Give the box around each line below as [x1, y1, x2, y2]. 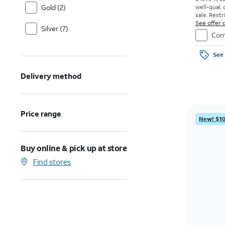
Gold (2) [41, 3, 66, 12]
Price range [21, 108, 62, 119]
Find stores [33, 157, 71, 167]
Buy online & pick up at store [21, 143, 127, 153]
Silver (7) [41, 24, 68, 33]
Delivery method [21, 71, 82, 81]
